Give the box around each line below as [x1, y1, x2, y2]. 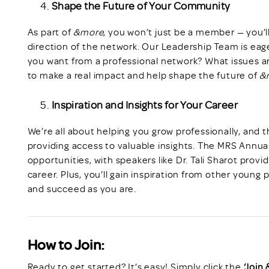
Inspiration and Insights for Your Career [51, 97, 238, 111]
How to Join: [27, 234, 104, 253]
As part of [27, 25, 74, 38]
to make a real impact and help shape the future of [27, 68, 260, 81]
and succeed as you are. [27, 182, 137, 195]
